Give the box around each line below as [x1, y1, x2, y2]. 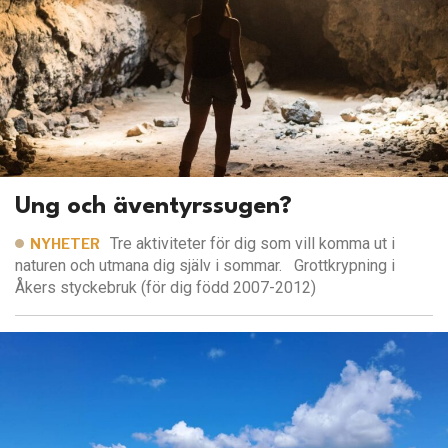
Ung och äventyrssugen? [15, 194, 292, 219]
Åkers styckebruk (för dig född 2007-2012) [15, 277, 316, 297]
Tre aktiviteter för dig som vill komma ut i [110, 233, 396, 253]
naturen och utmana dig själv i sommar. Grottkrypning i [15, 255, 395, 275]
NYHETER [30, 234, 100, 252]
